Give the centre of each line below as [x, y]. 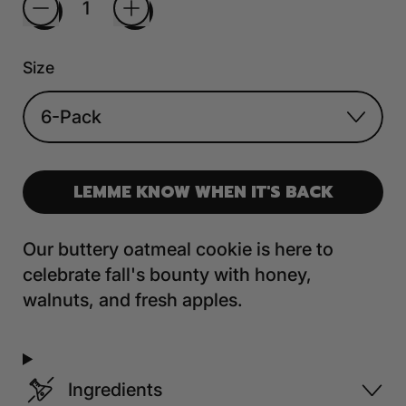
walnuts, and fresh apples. [135, 300]
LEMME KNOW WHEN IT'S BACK [203, 192]
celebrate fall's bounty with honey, [167, 274]
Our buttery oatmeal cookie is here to [178, 249]
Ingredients [115, 390]
